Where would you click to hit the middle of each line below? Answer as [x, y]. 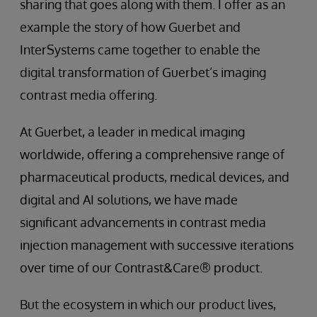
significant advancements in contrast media [143, 222]
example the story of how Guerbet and [130, 27]
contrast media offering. [88, 95]
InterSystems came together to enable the [140, 50]
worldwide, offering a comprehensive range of [152, 154]
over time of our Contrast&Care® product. [141, 267]
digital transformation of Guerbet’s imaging [143, 72]
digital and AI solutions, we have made [129, 200]
